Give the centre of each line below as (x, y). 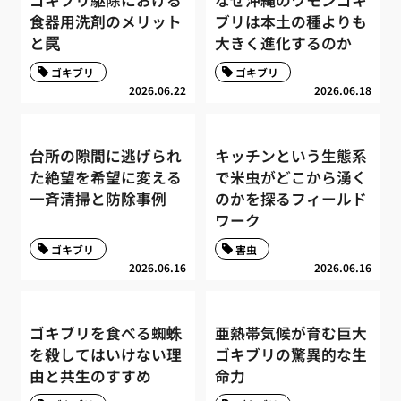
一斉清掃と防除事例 (98, 198)
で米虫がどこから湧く (290, 177)
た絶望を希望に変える (106, 177)
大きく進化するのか (283, 43)
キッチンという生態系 (290, 155)
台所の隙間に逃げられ (106, 155)
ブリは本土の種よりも (290, 22)
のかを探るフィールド (290, 198)
